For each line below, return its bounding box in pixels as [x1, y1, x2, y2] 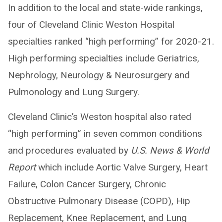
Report [8, 161, 38, 173]
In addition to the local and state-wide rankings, [8, 1, 203, 13]
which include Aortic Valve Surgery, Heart [38, 161, 208, 173]
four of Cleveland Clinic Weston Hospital [8, 18, 174, 30]
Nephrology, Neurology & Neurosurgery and [8, 69, 190, 81]
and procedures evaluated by [8, 144, 131, 156]
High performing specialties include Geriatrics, [8, 52, 199, 64]
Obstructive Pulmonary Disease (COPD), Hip [8, 195, 190, 207]
